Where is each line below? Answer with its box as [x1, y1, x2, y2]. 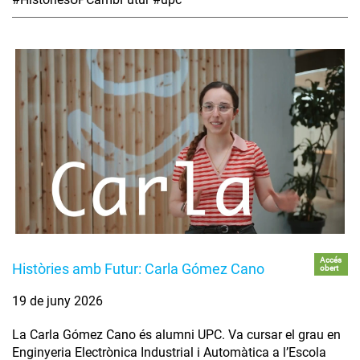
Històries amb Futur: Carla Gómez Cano [12, 260, 264, 278]
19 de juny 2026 [12, 293, 103, 309]
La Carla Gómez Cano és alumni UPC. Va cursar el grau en [12, 327, 341, 343]
